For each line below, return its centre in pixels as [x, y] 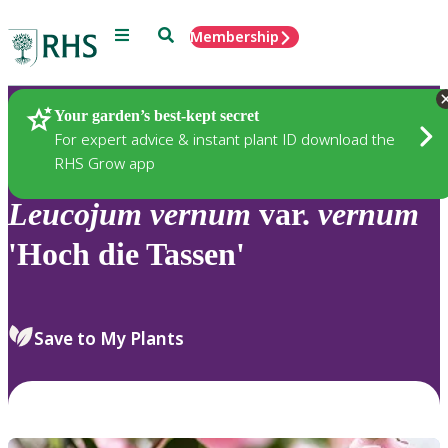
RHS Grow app [104, 162]
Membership [234, 36]
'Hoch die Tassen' [126, 254]
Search [180, 33]
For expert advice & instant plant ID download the [224, 138]
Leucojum [75, 214]
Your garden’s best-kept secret [156, 115]
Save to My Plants [109, 338]
